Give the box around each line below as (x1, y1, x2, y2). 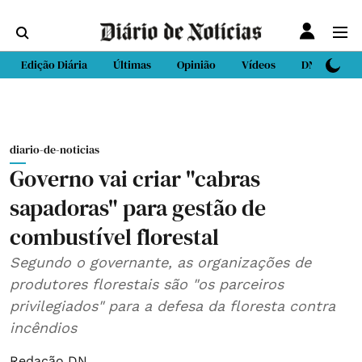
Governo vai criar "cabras (10, 163, 260, 194)
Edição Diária (21, 57, 87, 73)
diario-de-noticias (10, 141, 99, 158)
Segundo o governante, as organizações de (10, 254, 311, 271)
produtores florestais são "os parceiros (10, 276, 284, 293)
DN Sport (301, 57, 346, 73)
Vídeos (242, 57, 276, 73)
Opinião (177, 57, 216, 73)
